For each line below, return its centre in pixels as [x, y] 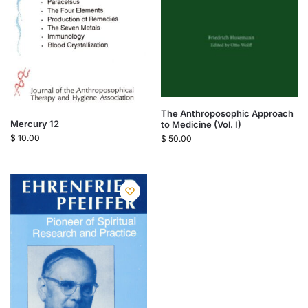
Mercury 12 [35, 123]
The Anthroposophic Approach [227, 113]
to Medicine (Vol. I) [201, 124]
